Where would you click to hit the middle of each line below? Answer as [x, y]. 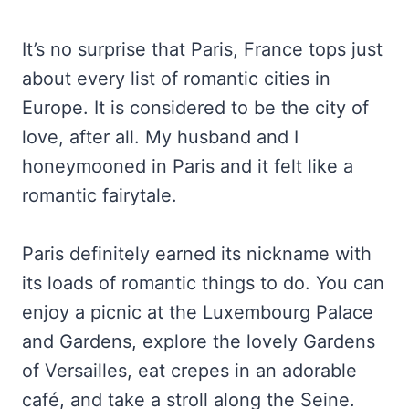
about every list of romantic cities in [176, 79]
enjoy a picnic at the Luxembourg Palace [198, 313]
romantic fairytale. [102, 196]
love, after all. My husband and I [160, 137]
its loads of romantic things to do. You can [203, 283]
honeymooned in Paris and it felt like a [188, 167]
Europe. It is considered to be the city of [195, 108]
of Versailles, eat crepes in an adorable [189, 371]
